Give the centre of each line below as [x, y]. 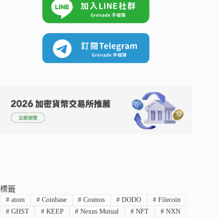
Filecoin [169, 200]
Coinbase [53, 200]
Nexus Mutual [99, 212]
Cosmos [93, 200]
